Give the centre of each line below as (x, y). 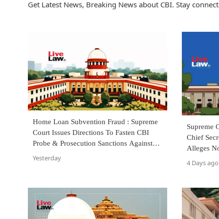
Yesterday (47, 158)
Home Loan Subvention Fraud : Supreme (95, 121)
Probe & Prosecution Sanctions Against (93, 143)
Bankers (45, 154)
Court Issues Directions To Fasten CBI (91, 132)
